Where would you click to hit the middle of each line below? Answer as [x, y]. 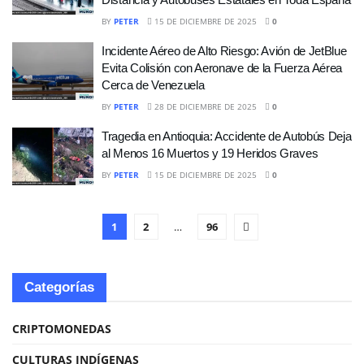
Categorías [59, 287]
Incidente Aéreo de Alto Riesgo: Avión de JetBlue [224, 50]
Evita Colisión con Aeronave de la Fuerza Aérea [222, 67]
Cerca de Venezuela [153, 84]
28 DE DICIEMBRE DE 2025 [204, 106]
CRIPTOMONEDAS [62, 329]
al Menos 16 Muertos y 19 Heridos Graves [210, 153]
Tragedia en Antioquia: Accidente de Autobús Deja [227, 136]
